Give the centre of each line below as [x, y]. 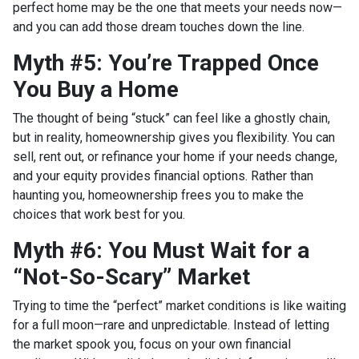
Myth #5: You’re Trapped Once [166, 63]
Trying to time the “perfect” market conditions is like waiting [179, 306]
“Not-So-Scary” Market [131, 277]
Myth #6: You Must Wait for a [161, 250]
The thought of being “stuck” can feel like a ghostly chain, [171, 118]
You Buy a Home [96, 89]
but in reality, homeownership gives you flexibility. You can [174, 137]
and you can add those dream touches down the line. [159, 27]
